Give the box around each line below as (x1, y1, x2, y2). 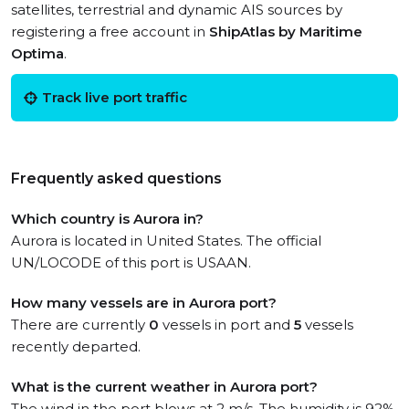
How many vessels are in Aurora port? (11, 294, 277, 311)
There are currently (11, 316, 149, 333)
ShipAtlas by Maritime (209, 23, 362, 40)
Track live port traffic (42, 89, 187, 106)
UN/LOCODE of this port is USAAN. (11, 254, 251, 271)
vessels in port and (159, 316, 294, 333)
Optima (11, 45, 64, 62)
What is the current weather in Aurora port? (11, 378, 318, 395)
